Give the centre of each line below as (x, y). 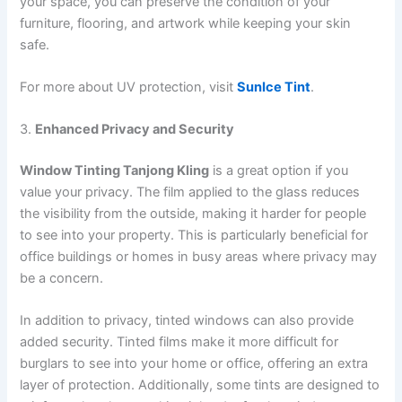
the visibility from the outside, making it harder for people (193, 214)
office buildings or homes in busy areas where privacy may (199, 257)
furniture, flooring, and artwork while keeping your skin (186, 23)
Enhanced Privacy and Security (135, 130)
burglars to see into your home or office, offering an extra (194, 364)
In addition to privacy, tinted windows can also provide (187, 321)
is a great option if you (279, 171)
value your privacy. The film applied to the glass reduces (190, 192)
